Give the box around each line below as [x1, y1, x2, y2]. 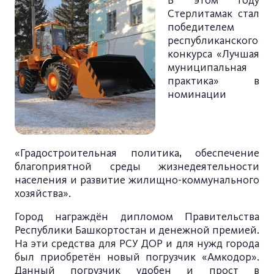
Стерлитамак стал [168, 7, 259, 20]
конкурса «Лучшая [168, 47, 259, 61]
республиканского [168, 34, 258, 47]
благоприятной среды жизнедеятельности [15, 160, 259, 173]
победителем [168, 20, 234, 34]
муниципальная [168, 61, 247, 74]
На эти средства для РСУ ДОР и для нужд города [15, 237, 259, 250]
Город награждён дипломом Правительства [15, 210, 259, 223]
